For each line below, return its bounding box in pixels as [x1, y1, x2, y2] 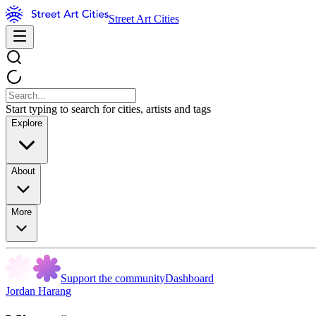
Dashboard [165, 272, 214, 284]
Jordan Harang [6, 285, 71, 297]
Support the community [61, 272, 165, 284]
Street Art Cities [108, 13, 179, 25]
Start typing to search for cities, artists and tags [6, 103, 211, 115]
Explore [11, 118, 42, 128]
